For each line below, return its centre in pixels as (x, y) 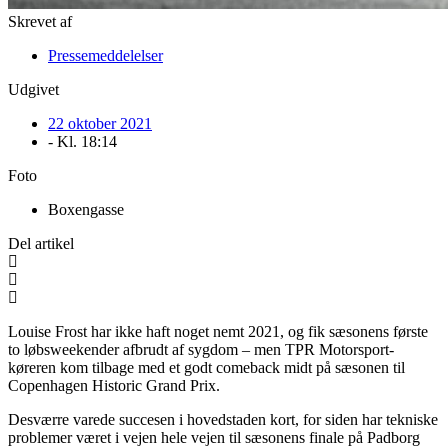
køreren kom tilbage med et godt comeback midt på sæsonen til (206, 367)
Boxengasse (86, 209)
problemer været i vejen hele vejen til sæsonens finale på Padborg (214, 437)
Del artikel (41, 243)
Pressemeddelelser (105, 55)
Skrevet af (40, 21)
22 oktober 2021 (100, 123)
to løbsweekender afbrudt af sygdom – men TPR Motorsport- (201, 349)
